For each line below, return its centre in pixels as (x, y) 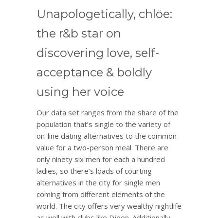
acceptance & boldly (94, 72)
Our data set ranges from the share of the (108, 112)
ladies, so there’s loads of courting (94, 171)
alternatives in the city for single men (98, 182)
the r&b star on (79, 33)
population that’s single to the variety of (103, 124)
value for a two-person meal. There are (102, 147)
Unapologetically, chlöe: (104, 14)
